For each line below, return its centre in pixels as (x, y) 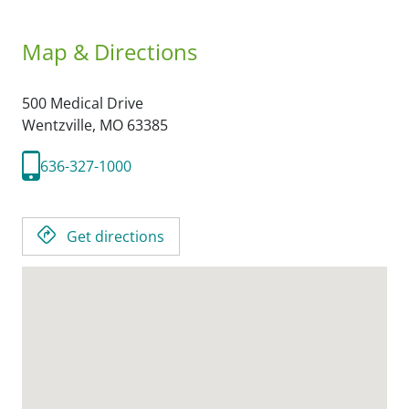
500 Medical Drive (83, 103)
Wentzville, (61, 125)
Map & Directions (110, 52)
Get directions (115, 236)
